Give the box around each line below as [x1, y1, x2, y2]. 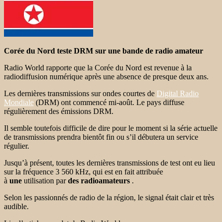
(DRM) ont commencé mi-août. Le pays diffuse [34, 98, 184, 107]
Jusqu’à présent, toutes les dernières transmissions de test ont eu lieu [4, 158, 215, 167]
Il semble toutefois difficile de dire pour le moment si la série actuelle [4, 123, 218, 132]
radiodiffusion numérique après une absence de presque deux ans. [4, 72, 209, 81]
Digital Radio [157, 89, 199, 98]
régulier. [4, 141, 29, 150]
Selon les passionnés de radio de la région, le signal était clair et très [4, 193, 214, 202]
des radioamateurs [68, 176, 130, 185]
